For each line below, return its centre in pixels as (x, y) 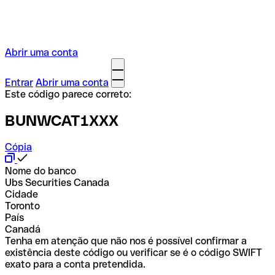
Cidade (21, 194)
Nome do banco (41, 171)
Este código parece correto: (68, 94)
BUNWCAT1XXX (62, 120)
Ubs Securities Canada (57, 182)
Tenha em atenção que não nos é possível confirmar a (126, 241)
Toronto (22, 206)
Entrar (19, 83)
